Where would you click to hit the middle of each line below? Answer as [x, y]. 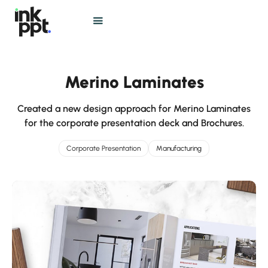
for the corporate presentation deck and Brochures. [134, 123]
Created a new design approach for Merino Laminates [134, 109]
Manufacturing [179, 148]
